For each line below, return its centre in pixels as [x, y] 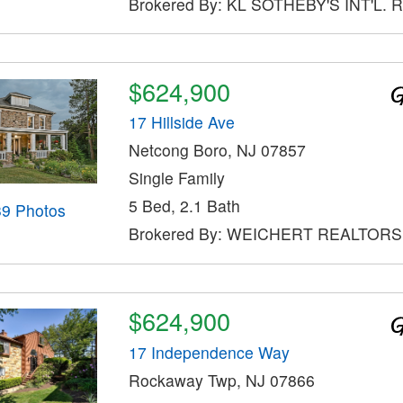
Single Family [176, 178]
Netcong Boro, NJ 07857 [217, 150]
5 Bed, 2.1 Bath [184, 206]
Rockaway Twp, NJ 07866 [221, 380]
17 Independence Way [209, 352]
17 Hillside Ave [181, 122]
